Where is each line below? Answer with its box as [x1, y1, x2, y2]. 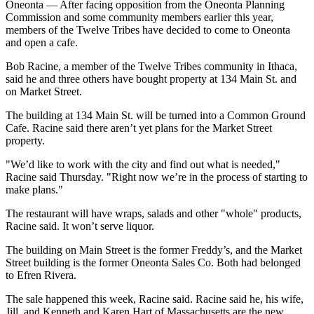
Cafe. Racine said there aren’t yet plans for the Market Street [6, 121, 272, 134]
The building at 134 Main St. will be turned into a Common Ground [6, 109, 306, 121]
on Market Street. [6, 85, 82, 97]
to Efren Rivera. [6, 268, 76, 281]
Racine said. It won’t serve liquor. [6, 219, 154, 232]
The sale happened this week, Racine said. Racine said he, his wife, [6, 292, 303, 305]
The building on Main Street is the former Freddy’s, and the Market [6, 243, 302, 256]
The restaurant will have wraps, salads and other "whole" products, [6, 207, 301, 219]
